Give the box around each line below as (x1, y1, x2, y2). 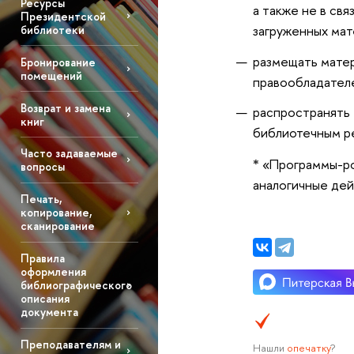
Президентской (20, 8, 106, 24)
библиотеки (20, 21, 85, 37)
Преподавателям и (20, 337, 121, 352)
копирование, (20, 205, 92, 220)
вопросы (20, 159, 65, 175)
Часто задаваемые (20, 145, 118, 161)
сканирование (20, 218, 95, 234)
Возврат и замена (20, 100, 111, 115)
